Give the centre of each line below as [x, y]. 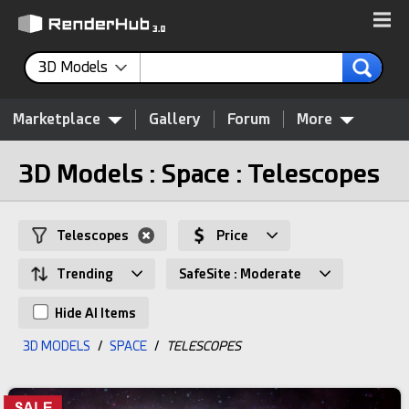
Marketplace [57, 119]
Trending [85, 274]
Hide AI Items [94, 313]
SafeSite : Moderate [240, 274]
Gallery [175, 119]
